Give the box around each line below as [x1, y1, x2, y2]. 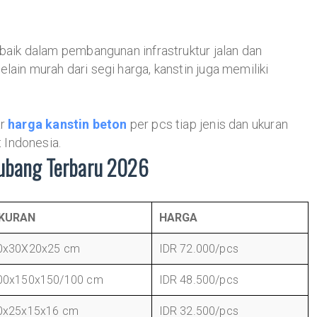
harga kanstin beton [8, 117, 127, 132]
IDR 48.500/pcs [158, 273, 239, 287]
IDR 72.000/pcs [158, 242, 239, 255]
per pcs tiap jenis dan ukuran [127, 117, 288, 132]
